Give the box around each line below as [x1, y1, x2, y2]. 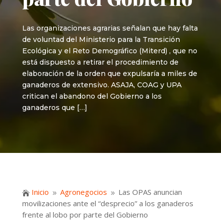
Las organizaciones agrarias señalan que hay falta [22, 24, 198, 33]
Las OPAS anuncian [118, 187, 182, 197]
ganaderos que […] [22, 103, 87, 112]
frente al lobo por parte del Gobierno [22, 210, 148, 220]
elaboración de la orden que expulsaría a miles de [22, 69, 197, 78]
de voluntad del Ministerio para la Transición [22, 35, 180, 44]
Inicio [31, 187, 49, 197]
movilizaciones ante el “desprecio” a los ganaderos [22, 198, 193, 209]
